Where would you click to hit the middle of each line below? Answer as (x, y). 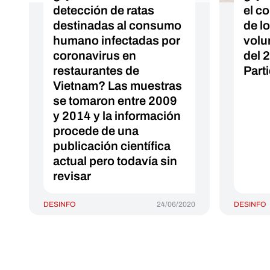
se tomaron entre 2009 (115, 101)
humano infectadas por (117, 40)
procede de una (96, 131)
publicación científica (112, 146)
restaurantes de (96, 71)
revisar (72, 176)
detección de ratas (104, 10)
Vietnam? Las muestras (118, 86)
